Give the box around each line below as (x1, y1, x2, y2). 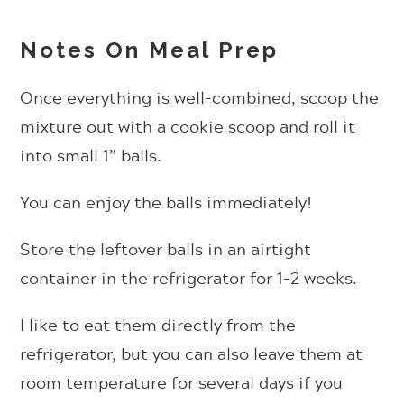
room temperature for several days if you (20, 370, 344, 396)
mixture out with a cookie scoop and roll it (20, 114, 356, 140)
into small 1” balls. (20, 142, 167, 169)
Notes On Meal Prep (20, 37, 280, 64)
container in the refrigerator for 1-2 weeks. (20, 265, 358, 291)
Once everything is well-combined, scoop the (20, 85, 380, 111)
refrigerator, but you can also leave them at (20, 341, 363, 367)
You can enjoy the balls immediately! (20, 189, 313, 216)
